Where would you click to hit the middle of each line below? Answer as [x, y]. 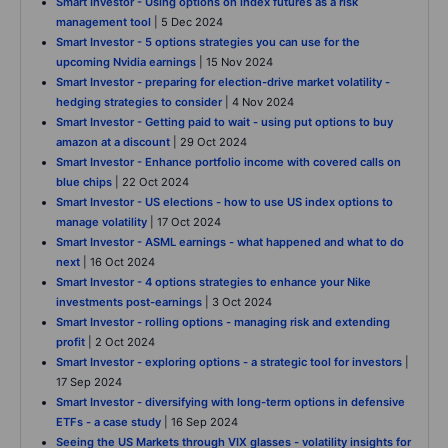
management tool [103, 22]
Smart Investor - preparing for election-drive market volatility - [223, 82]
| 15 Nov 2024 [234, 62]
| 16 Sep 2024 [199, 422]
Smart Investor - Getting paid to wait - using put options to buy [224, 122]
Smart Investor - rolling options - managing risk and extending [223, 322]
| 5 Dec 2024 [187, 22]
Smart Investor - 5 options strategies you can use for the [208, 42]
